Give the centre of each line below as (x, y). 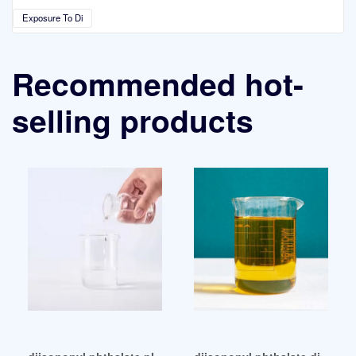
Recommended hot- (158, 83)
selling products (133, 120)
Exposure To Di (52, 18)
